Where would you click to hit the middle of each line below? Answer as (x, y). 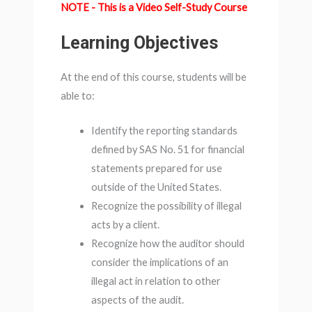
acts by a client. (125, 225)
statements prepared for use (156, 169)
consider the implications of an (159, 263)
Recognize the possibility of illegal (166, 206)
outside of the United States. (156, 187)
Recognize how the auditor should (167, 244)
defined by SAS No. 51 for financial (167, 150)
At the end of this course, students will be (153, 77)
